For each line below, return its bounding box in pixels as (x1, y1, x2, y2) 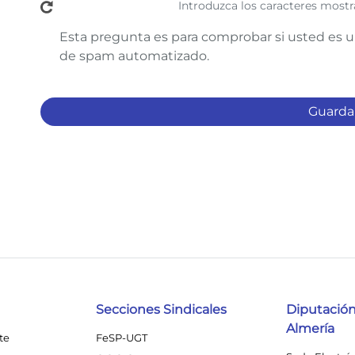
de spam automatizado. (59, 48, 209, 63)
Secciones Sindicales (96, 302, 227, 317)
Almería (286, 321, 334, 336)
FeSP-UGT (96, 331, 147, 344)
